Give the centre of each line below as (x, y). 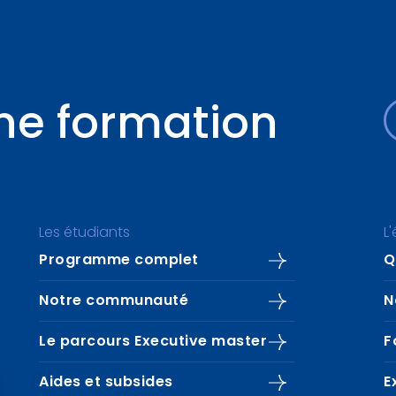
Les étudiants (84, 233)
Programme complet (119, 261)
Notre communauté (114, 301)
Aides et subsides (106, 383)
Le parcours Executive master (153, 342)
